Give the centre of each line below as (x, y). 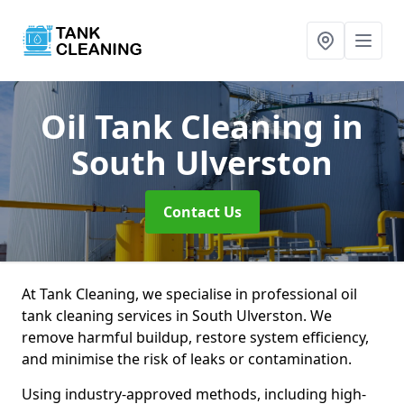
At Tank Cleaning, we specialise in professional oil (189, 294)
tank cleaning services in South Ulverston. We (177, 316)
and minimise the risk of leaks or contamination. (188, 359)
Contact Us (202, 212)
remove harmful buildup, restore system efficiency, (195, 337)
